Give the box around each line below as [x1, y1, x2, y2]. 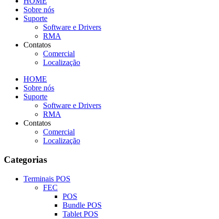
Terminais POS [23, 174, 70, 183]
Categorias [4, 154, 47, 165]
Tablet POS [63, 209, 98, 218]
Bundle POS [63, 200, 102, 209]
